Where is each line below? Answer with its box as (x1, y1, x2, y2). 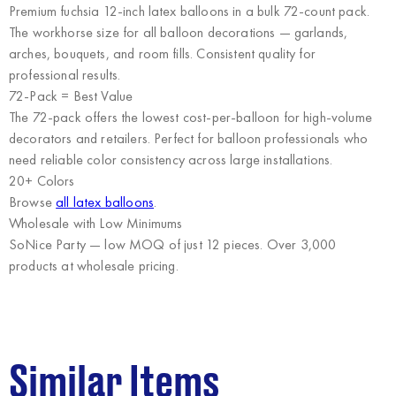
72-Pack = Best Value (9, 87, 133, 106)
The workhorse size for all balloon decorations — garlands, (9, 23, 348, 42)
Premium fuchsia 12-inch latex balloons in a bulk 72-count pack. (9, 2, 370, 21)
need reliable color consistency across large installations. (9, 150, 333, 170)
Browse (9, 193, 57, 212)
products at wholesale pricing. (9, 256, 179, 276)
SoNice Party (9, 235, 86, 255)
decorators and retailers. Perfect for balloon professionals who (9, 129, 369, 148)
